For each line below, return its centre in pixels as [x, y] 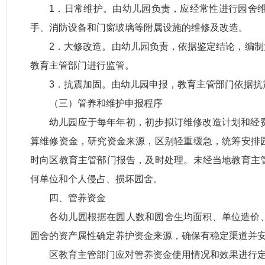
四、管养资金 [77, 198]
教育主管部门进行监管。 [82, 65]
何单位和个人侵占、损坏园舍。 [96, 179]
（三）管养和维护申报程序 [106, 103]
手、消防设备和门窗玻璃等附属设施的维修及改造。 [139, 28]
